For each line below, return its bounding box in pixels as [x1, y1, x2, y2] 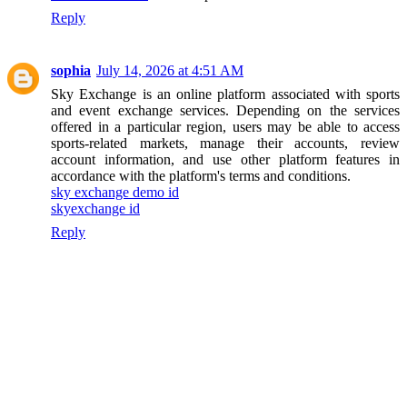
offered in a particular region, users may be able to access [51, 118, 400, 134]
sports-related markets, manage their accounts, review [51, 134, 400, 151]
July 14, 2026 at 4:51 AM [96, 62, 243, 78]
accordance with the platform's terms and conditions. [51, 167, 351, 184]
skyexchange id [51, 200, 140, 216]
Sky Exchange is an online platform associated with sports [51, 85, 400, 102]
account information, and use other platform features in [51, 151, 400, 167]
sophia [51, 62, 91, 78]
